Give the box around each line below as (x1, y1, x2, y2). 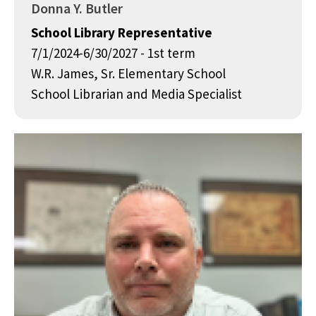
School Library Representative (31, 24, 212, 42)
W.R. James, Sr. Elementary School (31, 65, 226, 83)
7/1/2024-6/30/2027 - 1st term (31, 44, 195, 62)
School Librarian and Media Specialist (31, 85, 242, 103)
